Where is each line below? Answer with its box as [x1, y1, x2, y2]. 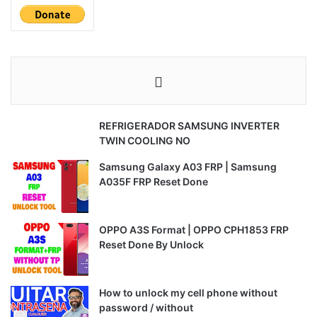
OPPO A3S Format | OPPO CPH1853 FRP [99, 223, 289, 236]
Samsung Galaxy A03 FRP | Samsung [99, 160, 277, 173]
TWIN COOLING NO [99, 134, 190, 146]
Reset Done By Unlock [99, 238, 204, 250]
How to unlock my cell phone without [99, 286, 277, 299]
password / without [99, 301, 193, 313]
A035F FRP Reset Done [99, 175, 208, 188]
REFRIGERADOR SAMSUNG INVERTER [99, 119, 279, 132]
